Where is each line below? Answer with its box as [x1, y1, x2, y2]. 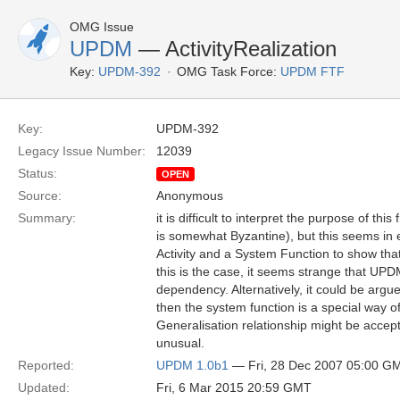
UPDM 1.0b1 [156, 358, 229, 372]
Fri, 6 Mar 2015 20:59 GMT [156, 380, 312, 395]
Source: [18, 188, 62, 203]
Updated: [18, 380, 70, 395]
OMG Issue [70, 20, 134, 34]
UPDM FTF [280, 64, 345, 79]
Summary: [18, 211, 76, 225]
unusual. [156, 336, 204, 350]
